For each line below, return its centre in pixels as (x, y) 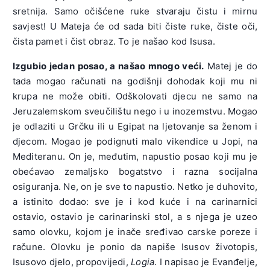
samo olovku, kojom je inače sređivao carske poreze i (135, 231)
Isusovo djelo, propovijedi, (72, 262)
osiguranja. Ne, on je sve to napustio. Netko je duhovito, (135, 186)
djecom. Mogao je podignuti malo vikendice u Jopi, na (135, 141)
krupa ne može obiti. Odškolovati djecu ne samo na (135, 96)
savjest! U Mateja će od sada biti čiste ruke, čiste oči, (135, 26)
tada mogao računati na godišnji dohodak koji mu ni (135, 81)
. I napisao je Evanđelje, (206, 262)
